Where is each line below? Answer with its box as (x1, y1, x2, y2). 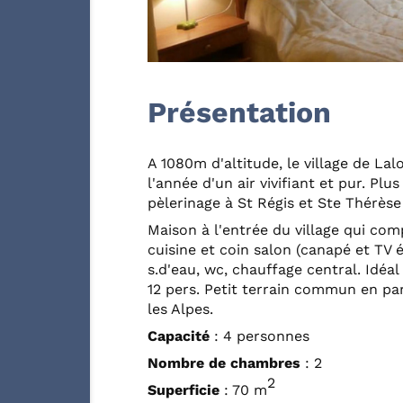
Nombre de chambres (148, 354, 300, 372)
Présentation (148, 94, 331, 130)
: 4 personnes (210, 327, 309, 345)
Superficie (148, 381, 219, 399)
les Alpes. (148, 300, 213, 318)
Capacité (148, 327, 210, 345)
